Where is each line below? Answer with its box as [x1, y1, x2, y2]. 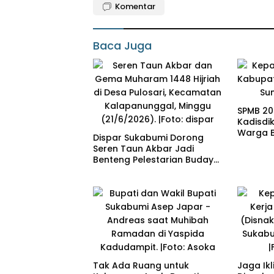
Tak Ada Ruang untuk [93, 259, 189, 272]
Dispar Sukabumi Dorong [93, 131, 204, 144]
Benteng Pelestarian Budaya [93, 154, 220, 166]
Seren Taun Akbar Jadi [93, 143, 194, 155]
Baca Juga [93, 38, 152, 54]
